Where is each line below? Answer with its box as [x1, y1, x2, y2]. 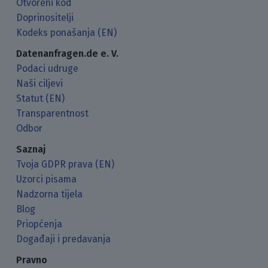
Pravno [16, 254, 48, 266]
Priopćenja [16, 218, 63, 230]
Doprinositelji [16, 11, 74, 23]
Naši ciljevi [16, 77, 63, 89]
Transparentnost [16, 107, 89, 119]
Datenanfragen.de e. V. [16, 47, 119, 59]
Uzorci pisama [16, 173, 77, 185]
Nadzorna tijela [16, 188, 83, 200]
